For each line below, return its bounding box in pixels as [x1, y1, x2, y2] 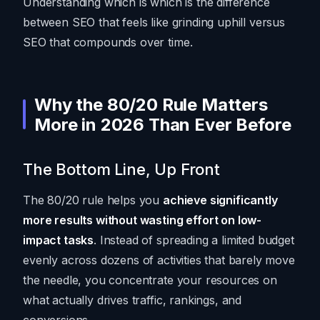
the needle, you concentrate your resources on [23, 273, 277, 288]
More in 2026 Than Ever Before [34, 114, 291, 136]
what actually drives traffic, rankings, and [23, 293, 242, 308]
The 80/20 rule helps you [23, 193, 163, 208]
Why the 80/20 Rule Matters [34, 94, 268, 116]
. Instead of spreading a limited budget [94, 233, 294, 248]
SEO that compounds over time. [23, 35, 193, 50]
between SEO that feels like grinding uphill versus [23, 15, 285, 30]
